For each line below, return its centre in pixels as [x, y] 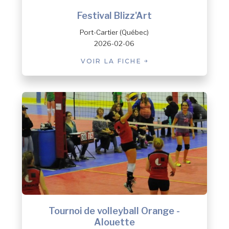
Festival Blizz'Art [114, 15]
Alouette [114, 222]
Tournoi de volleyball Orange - [114, 211]
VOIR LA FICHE [112, 61]
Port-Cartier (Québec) [114, 32]
